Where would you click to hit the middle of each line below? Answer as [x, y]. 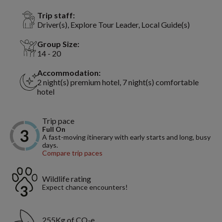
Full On [54, 129]
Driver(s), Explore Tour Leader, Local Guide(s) [113, 24]
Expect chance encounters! [85, 187]
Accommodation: [69, 72]
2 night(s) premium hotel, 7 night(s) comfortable [118, 82]
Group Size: [58, 44]
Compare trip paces [72, 153]
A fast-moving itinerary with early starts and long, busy [126, 137]
